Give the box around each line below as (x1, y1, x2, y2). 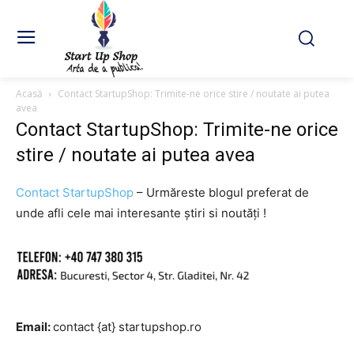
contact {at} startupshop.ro (53, 319, 201, 334)
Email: (16, 319, 53, 334)
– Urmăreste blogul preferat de (134, 185, 309, 200)
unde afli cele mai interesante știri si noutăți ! (16, 205, 266, 220)
